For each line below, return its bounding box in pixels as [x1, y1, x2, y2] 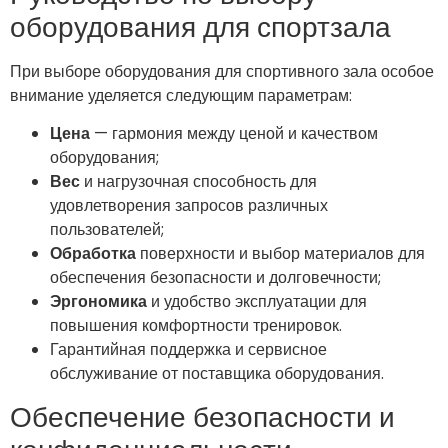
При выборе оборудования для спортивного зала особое [10, 59, 434, 83]
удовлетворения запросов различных [50, 194, 328, 218]
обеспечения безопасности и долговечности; [50, 266, 381, 290]
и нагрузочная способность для [80, 170, 317, 194]
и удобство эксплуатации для [147, 290, 367, 314]
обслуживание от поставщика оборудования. [50, 362, 384, 386]
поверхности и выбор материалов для [136, 242, 425, 266]
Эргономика [50, 290, 147, 314]
